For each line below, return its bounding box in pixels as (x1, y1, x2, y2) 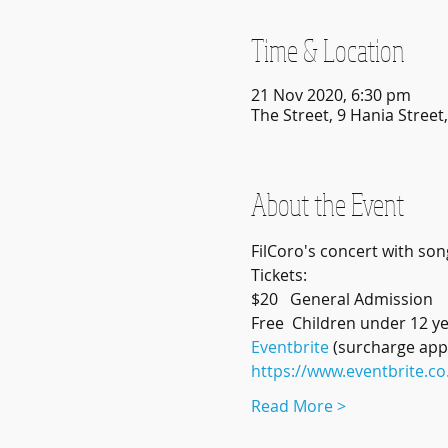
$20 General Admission (250, 288, 433, 310)
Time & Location (250, 31, 405, 69)
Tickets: (250, 264, 307, 286)
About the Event (250, 185, 404, 223)
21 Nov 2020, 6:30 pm (250, 84, 411, 106)
